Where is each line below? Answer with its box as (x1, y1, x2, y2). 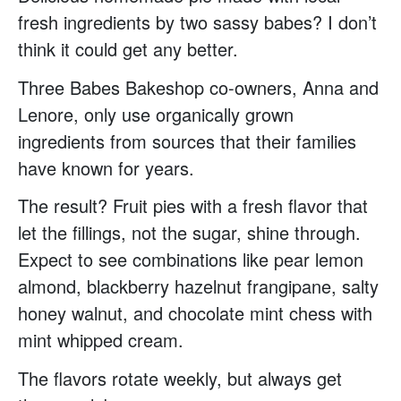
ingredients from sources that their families (18, 127, 356, 154)
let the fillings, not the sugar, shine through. (18, 219, 361, 246)
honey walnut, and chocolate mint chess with (18, 300, 372, 327)
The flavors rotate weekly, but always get (18, 365, 342, 392)
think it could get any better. (18, 35, 238, 62)
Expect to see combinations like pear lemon (18, 246, 363, 273)
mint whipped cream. (18, 327, 183, 354)
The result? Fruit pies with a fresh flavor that (18, 192, 368, 219)
